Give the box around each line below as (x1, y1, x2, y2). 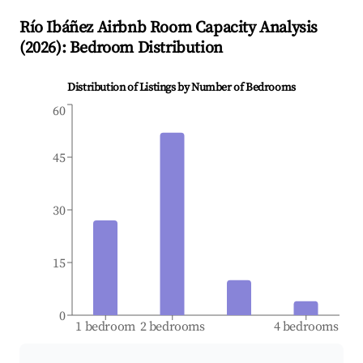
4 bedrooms (273, 318, 339, 335)
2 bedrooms (139, 318, 205, 335)
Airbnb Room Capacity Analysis (93, 18, 318, 39)
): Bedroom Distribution (56, 38, 223, 59)
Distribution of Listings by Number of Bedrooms (67, 80, 296, 96)
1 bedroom (75, 318, 136, 335)
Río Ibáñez (19, 18, 93, 39)
